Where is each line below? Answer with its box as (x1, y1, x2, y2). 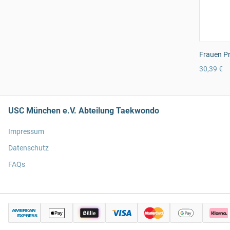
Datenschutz (8, 144, 49, 152)
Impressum (8, 127, 44, 136)
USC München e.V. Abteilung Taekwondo (8, 106, 159, 116)
